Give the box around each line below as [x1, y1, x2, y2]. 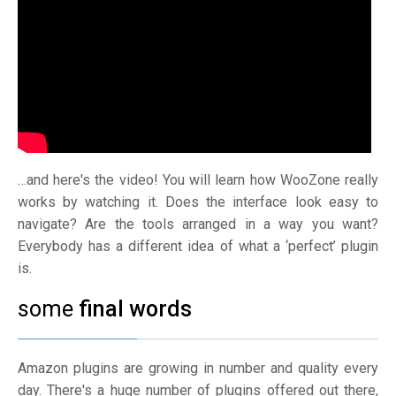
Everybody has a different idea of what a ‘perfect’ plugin [18, 237, 378, 255]
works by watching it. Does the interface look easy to [18, 193, 378, 210]
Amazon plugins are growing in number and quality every [18, 359, 378, 377]
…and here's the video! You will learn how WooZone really [18, 171, 378, 188]
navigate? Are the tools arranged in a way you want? [18, 215, 378, 232]
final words [79, 295, 192, 322]
